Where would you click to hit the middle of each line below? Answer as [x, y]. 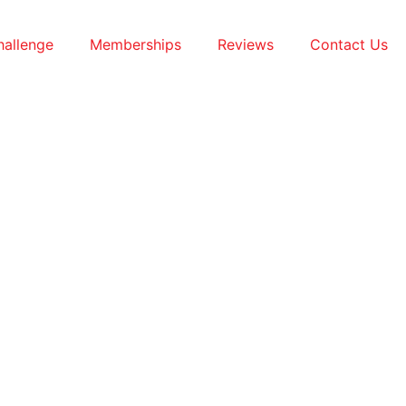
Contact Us [349, 44]
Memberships [135, 44]
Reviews [246, 44]
